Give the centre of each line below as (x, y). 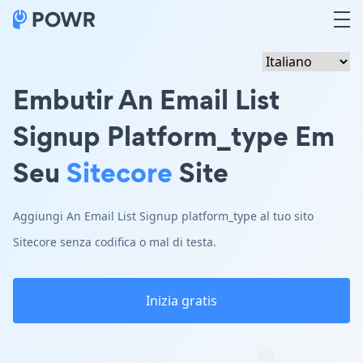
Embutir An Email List (146, 99)
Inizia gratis (181, 301)
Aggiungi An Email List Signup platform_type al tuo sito (163, 216)
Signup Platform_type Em (174, 136)
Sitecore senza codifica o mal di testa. (115, 242)
